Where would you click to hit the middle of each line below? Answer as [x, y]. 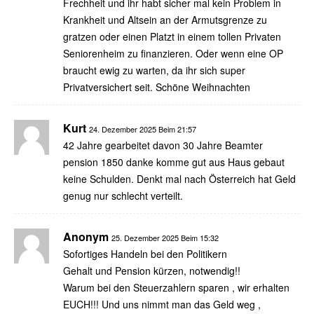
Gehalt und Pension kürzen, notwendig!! [152, 270]
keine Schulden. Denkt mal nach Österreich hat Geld [179, 178]
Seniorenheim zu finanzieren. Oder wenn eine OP [173, 53]
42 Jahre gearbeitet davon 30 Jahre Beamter [163, 145]
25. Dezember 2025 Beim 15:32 [165, 237]
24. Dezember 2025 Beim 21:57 [143, 129]
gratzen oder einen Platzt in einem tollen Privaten [172, 36]
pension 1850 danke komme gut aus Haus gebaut [174, 162]
